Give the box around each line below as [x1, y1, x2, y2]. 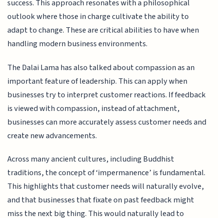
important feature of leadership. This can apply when [7, 75, 188, 87]
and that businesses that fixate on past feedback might [7, 194, 195, 206]
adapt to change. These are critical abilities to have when [7, 24, 200, 36]
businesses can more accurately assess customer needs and [7, 116, 207, 128]
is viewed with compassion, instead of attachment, [7, 102, 180, 114]
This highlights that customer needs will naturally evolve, [7, 181, 204, 193]
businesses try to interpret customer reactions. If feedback [7, 89, 206, 101]
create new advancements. [7, 129, 97, 142]
